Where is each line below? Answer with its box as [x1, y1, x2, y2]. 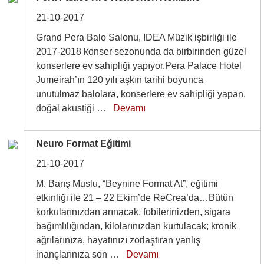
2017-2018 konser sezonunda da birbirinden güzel [36, 47, 247, 57]
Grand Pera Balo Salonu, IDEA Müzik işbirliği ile [36, 32, 237, 42]
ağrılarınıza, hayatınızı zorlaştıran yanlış [36, 235, 201, 245]
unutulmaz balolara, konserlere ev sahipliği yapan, [36, 89, 246, 99]
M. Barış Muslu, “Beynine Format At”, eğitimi [36, 179, 219, 189]
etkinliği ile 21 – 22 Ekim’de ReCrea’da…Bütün [36, 193, 234, 203]
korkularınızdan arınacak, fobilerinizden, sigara [36, 207, 231, 217]
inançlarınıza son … [36, 249, 127, 259]
